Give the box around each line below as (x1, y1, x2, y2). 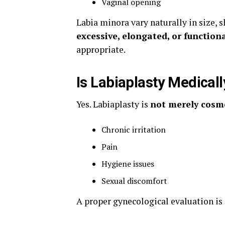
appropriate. (76, 44, 126, 55)
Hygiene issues (101, 158, 154, 169)
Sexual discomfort (101, 175, 167, 186)
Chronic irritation (101, 124, 166, 135)
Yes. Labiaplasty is (76, 98, 150, 110)
